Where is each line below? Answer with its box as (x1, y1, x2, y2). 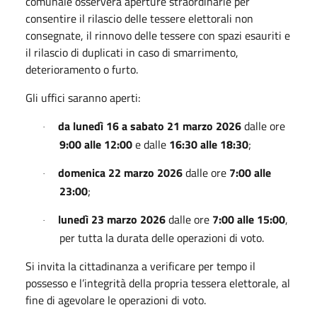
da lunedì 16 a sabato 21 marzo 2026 (58, 117, 241, 134)
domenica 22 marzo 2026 (58, 163, 183, 181)
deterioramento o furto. (25, 60, 138, 78)
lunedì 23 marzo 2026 (58, 210, 166, 228)
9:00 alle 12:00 (59, 135, 132, 153)
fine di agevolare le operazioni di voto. (25, 291, 206, 309)
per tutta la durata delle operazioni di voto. (59, 229, 264, 246)
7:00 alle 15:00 (212, 210, 285, 228)
